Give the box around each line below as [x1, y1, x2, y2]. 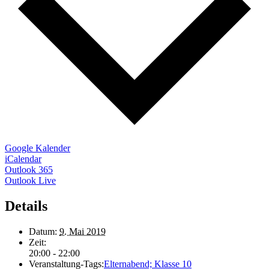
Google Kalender [5, 143, 70, 154]
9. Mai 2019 [59, 226, 106, 237]
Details [5, 198, 47, 214]
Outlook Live [5, 175, 56, 186]
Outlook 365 [5, 165, 53, 175]
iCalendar [5, 154, 41, 165]
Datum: [29, 226, 57, 237]
